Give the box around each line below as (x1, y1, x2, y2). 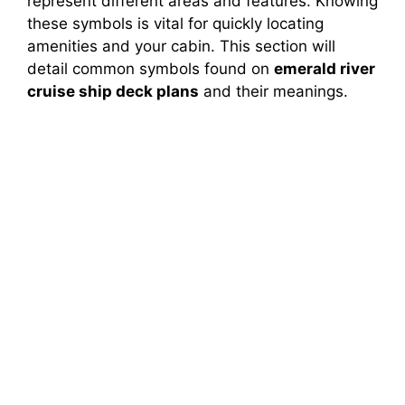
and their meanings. (199, 81, 348, 100)
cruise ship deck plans (27, 81, 199, 100)
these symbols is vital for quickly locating (27, 14, 324, 33)
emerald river (274, 59, 375, 78)
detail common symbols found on (27, 59, 274, 78)
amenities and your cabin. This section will (27, 36, 335, 55)
